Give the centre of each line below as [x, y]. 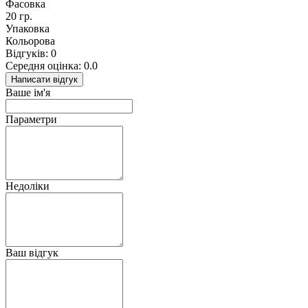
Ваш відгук [32, 253]
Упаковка [27, 29]
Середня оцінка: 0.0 [52, 66]
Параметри [31, 120]
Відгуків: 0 [31, 54]
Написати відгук [44, 80]
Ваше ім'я [28, 93]
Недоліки [27, 186]
